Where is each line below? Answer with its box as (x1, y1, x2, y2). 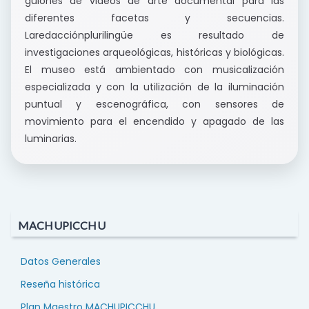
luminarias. (25, 132, 77, 146)
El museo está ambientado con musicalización (25, 63, 284, 77)
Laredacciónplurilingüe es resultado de (25, 28, 284, 43)
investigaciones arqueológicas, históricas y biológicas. (25, 46, 284, 60)
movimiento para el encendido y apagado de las (25, 114, 284, 129)
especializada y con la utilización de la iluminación (25, 80, 284, 94)
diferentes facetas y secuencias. (25, 11, 284, 26)
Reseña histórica (21, 277, 100, 292)
